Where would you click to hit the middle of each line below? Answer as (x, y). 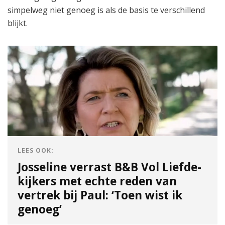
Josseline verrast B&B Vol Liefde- (109, 167)
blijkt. (18, 23)
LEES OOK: (36, 151)
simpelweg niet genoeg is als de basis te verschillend (106, 10)
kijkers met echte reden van (97, 181)
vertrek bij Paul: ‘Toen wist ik (100, 195)
